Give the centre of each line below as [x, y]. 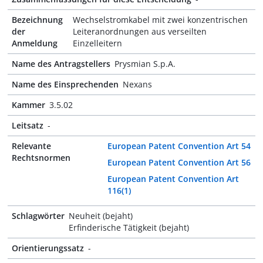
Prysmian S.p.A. [145, 64]
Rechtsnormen [41, 158]
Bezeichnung [37, 20]
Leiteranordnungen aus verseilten [139, 31]
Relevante [31, 146]
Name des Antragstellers [61, 64]
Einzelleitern [97, 43]
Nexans [137, 84]
